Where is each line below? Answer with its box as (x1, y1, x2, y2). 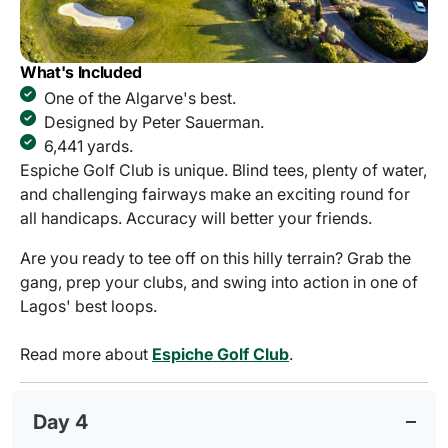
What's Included (20, 62, 142, 83)
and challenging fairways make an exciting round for (20, 184, 410, 205)
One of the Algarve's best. (44, 88, 236, 109)
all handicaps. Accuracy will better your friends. (20, 208, 372, 229)
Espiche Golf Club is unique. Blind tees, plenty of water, (20, 160, 427, 181)
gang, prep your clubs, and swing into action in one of (20, 272, 418, 293)
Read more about (20, 344, 152, 365)
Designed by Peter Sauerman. (44, 112, 264, 133)
